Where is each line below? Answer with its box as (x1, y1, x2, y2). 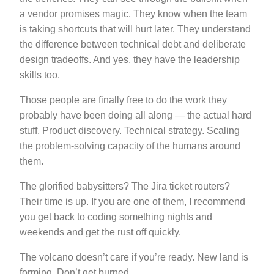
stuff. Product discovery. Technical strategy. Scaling (20, 125, 240, 136)
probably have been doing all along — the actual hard (20, 110, 251, 121)
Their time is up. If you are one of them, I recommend (20, 196, 245, 207)
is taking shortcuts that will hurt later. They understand (20, 24, 251, 35)
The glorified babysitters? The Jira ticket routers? (20, 181, 230, 192)
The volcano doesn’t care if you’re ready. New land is (20, 252, 248, 263)
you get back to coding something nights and (20, 212, 212, 223)
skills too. (20, 70, 60, 81)
